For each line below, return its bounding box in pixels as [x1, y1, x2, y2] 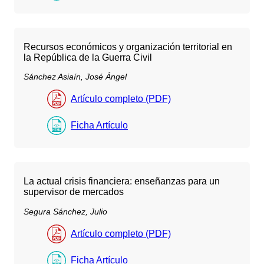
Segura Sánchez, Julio [24, 206, 107, 216]
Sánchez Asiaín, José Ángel [24, 72, 127, 82]
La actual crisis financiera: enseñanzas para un [24, 176, 220, 187]
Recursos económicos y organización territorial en [24, 42, 232, 52]
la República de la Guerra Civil [24, 52, 152, 63]
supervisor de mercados [24, 187, 124, 197]
